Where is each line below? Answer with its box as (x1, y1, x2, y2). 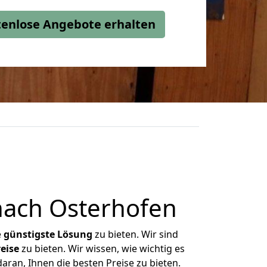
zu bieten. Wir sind (92, 228, 178, 241)
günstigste (4, 228, 55, 241)
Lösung (57, 228, 92, 241)
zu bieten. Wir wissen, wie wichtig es (18, 242, 185, 255)
